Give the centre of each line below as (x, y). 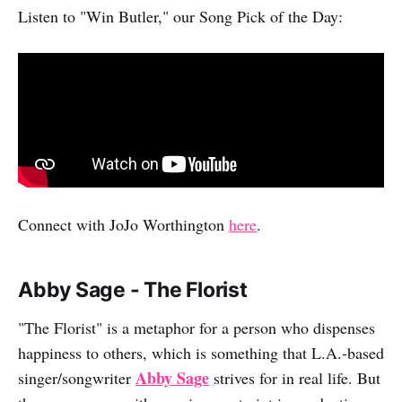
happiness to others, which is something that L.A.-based (201, 352)
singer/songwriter (77, 377)
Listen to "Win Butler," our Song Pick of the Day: (180, 17)
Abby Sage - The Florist (133, 289)
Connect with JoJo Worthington (123, 224)
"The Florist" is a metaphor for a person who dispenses (197, 327)
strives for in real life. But (295, 377)
